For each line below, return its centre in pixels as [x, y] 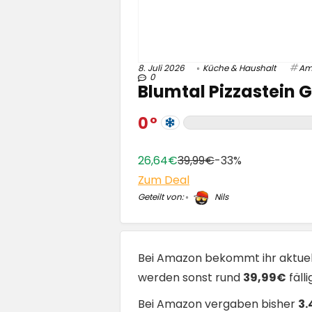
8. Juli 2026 [161, 68]
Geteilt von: [161, 196]
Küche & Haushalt [239, 68]
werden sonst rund [190, 277]
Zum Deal [164, 180]
